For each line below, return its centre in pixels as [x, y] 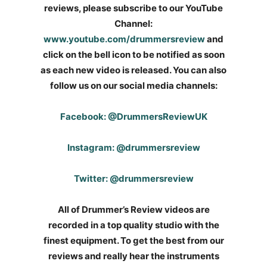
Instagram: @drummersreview [133, 148]
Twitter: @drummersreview [133, 179]
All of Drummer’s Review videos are [133, 210]
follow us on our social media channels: [133, 86]
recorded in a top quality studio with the [133, 225]
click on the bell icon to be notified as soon [133, 55]
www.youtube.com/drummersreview [124, 39]
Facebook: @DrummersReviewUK [133, 117]
